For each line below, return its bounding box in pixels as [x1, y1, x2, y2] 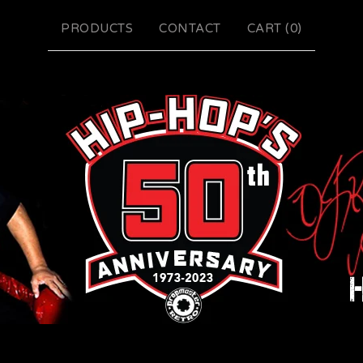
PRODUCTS [61, 21, 134, 36]
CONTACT [159, 21, 221, 36]
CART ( [246, 21, 290, 36]
